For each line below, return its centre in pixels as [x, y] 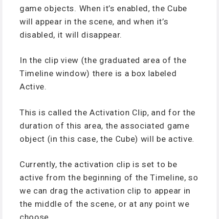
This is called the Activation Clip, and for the [108, 112]
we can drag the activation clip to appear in [105, 191]
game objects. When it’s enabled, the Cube [103, 8]
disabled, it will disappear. [71, 34]
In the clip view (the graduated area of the [103, 60]
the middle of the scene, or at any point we [105, 204]
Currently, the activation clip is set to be [99, 164]
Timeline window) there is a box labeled [98, 74]
